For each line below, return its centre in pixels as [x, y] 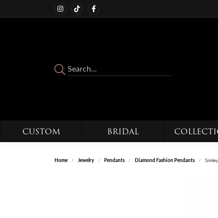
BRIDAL [123, 132]
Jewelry [86, 160]
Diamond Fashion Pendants [165, 160]
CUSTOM [41, 132]
